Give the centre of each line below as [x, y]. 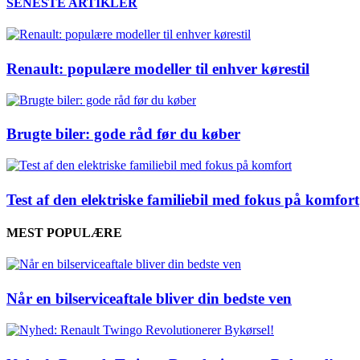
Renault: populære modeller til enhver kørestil [158, 69]
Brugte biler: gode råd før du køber [123, 134]
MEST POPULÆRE [64, 233]
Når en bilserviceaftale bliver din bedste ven [149, 299]
